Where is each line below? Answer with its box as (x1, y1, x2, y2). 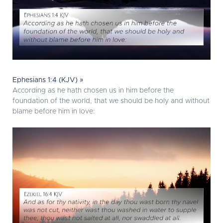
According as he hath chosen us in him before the (12, 87, 174, 95)
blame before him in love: (12, 108, 95, 115)
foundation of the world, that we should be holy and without (12, 98, 210, 105)
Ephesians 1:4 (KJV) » (12, 77, 84, 84)
